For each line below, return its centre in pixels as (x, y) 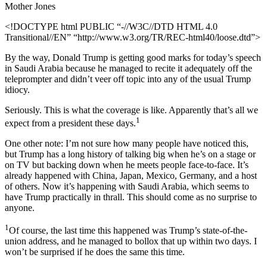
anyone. (20, 207)
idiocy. (17, 89)
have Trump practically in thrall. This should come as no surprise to (131, 197)
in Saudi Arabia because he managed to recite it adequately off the (128, 68)
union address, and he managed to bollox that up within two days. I (131, 241)
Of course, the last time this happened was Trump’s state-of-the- (128, 231)
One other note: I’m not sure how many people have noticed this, (127, 143)
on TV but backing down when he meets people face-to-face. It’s (127, 164)
